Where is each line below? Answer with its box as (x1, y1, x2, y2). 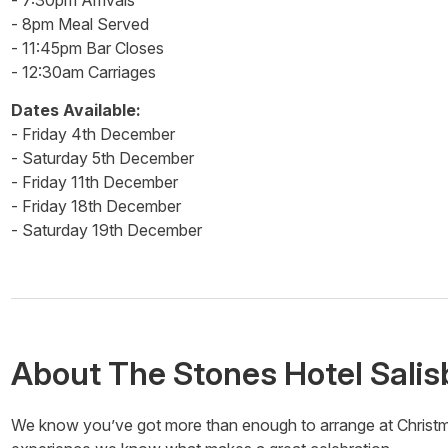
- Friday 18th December (10, 196, 181, 216)
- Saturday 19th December (10, 220, 202, 240)
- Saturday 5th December (10, 148, 194, 168)
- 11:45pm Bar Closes (10, 38, 164, 58)
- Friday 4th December (10, 124, 175, 144)
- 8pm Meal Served (10, 14, 149, 34)
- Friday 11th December (10, 172, 178, 192)
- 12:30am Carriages (10, 62, 156, 82)
